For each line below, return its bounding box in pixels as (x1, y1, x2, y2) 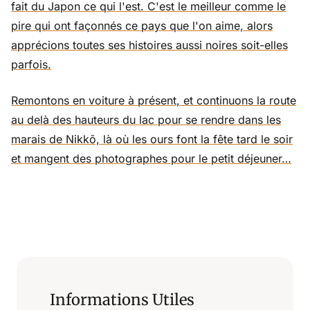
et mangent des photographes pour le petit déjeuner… (11, 151, 291, 165)
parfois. (11, 57, 51, 71)
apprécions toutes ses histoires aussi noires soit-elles (11, 37, 288, 52)
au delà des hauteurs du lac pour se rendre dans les (11, 112, 281, 127)
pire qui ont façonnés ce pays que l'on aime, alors (11, 18, 273, 33)
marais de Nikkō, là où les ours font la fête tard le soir (11, 131, 293, 146)
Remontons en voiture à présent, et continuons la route (11, 93, 296, 107)
